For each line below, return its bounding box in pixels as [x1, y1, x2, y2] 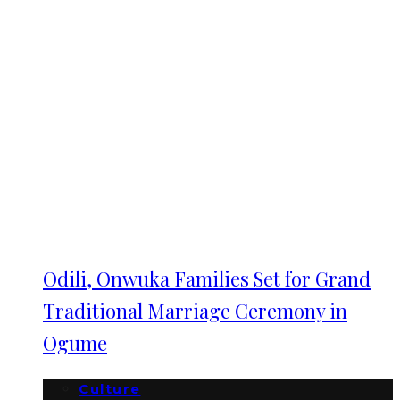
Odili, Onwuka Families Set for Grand [43, 265, 371, 292]
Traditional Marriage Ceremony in [43, 297, 347, 324]
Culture [79, 380, 141, 397]
